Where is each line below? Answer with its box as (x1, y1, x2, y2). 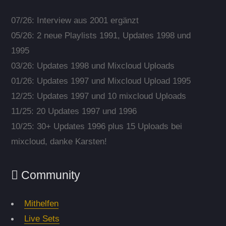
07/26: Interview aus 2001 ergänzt (11, 15, 139, 26)
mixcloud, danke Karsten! (11, 136, 107, 147)
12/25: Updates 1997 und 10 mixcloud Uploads (11, 91, 186, 101)
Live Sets (24, 213, 60, 224)
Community (18, 168, 80, 182)
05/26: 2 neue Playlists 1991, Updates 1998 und (11, 30, 191, 41)
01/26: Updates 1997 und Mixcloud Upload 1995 (11, 76, 191, 86)
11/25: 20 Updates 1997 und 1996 (11, 106, 137, 117)
